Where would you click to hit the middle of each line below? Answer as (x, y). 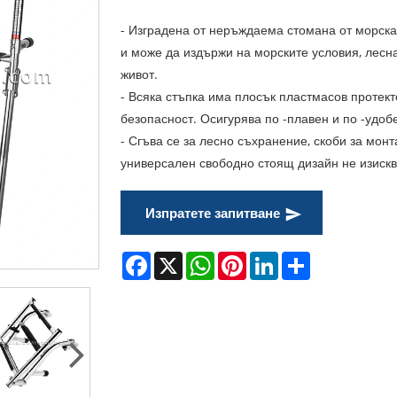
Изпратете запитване (213, 212)
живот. (139, 74)
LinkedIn (304, 258)
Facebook (178, 258)
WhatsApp (245, 258)
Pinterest (273, 258)
